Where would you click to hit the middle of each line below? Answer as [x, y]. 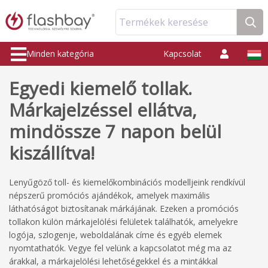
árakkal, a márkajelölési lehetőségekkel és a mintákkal [113, 261]
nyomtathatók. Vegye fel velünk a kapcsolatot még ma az [120, 248]
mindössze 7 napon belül [115, 131]
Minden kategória [60, 54]
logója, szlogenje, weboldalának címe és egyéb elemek [115, 235]
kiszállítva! [52, 153]
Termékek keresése [164, 22]
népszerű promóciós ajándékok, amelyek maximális [109, 195]
